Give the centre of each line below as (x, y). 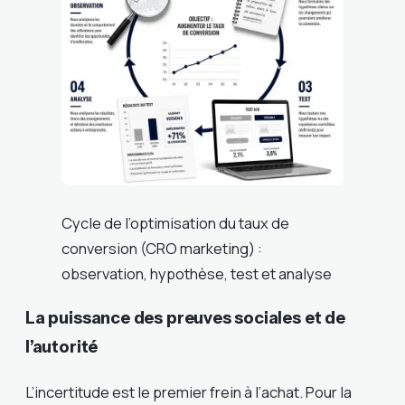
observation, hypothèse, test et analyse (197, 274)
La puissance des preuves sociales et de (185, 317)
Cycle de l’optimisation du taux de (175, 223)
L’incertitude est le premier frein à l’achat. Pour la (188, 391)
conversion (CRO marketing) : (162, 249)
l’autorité (62, 346)
